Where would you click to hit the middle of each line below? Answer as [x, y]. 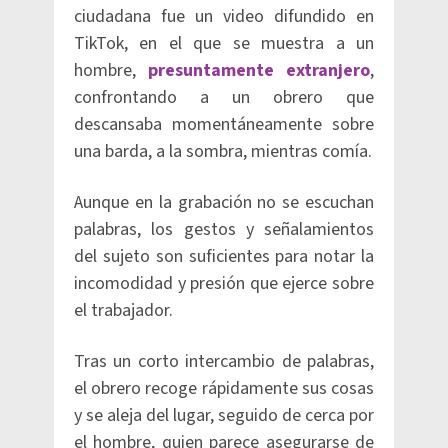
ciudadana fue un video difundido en [224, 16]
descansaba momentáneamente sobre [224, 124]
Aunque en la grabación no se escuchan [224, 202]
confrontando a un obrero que [224, 97]
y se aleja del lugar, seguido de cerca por [224, 415]
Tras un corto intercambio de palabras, [224, 361]
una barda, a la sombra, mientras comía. [223, 151]
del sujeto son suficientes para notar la [224, 256]
